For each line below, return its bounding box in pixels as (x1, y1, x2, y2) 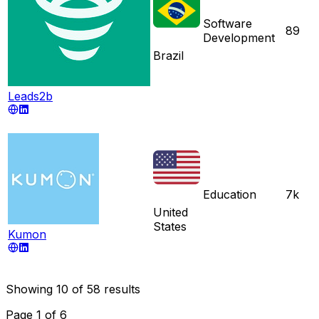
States (153, 219, 187, 234)
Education (203, 187, 256, 202)
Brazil (153, 48, 184, 63)
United (153, 204, 188, 219)
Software (203, 16, 252, 31)
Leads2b (8, 88, 53, 103)
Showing (6, 281, 56, 296)
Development (203, 30, 275, 45)
